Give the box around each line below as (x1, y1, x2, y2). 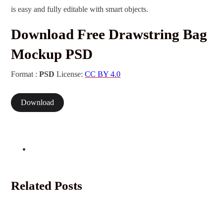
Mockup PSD (11, 46, 93, 62)
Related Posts (11, 178, 83, 192)
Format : (11, 70, 40, 79)
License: (55, 70, 85, 79)
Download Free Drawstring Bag (11, 26, 208, 43)
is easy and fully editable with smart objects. (11, 5, 149, 14)
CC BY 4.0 (85, 70, 121, 79)
